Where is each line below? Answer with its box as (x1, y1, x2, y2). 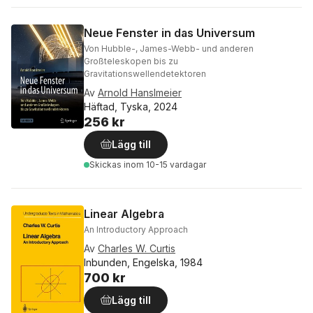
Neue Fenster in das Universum (84, 26, 255, 41)
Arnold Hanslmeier (98, 87, 182, 99)
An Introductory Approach (84, 224, 188, 235)
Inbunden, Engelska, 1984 (84, 256, 203, 269)
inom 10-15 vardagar (124, 159, 206, 170)
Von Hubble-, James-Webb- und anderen (84, 43, 254, 54)
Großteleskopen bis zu (84, 56, 178, 67)
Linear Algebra (84, 207, 164, 221)
